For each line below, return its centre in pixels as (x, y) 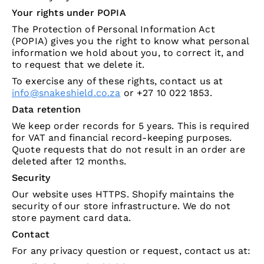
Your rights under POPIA (69, 13)
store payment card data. (71, 218)
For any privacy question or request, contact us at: (131, 251)
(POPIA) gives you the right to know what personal (130, 41)
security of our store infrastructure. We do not (121, 206)
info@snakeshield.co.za (66, 93)
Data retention (47, 110)
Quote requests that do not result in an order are (128, 150)
